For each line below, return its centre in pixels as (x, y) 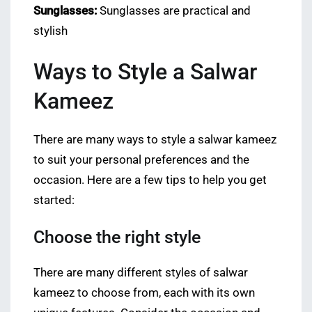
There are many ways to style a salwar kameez (155, 139)
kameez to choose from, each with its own (144, 292)
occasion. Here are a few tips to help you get (150, 180)
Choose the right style (117, 237)
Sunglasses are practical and (174, 10)
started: (54, 200)
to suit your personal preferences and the (141, 159)
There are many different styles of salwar (141, 272)
